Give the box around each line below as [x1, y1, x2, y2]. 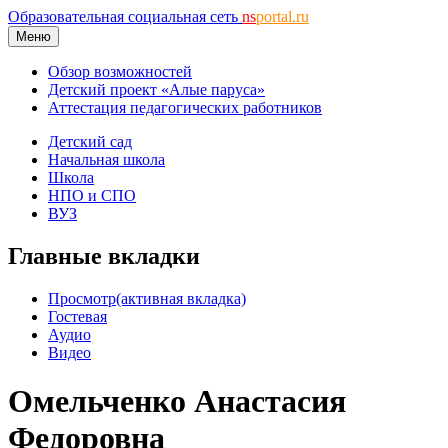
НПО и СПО [48, 187, 136, 204]
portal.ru [256, 8, 309, 25]
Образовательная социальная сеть [8, 8, 242, 25]
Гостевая [48, 307, 107, 325]
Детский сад [48, 133, 132, 150]
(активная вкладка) [116, 289, 246, 307]
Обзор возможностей [48, 63, 192, 80]
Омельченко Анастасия [8, 383, 346, 420]
